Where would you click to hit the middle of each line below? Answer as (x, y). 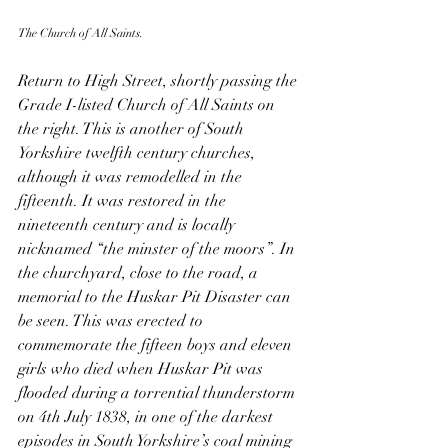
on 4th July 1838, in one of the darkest (147, 416)
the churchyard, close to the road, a (140, 272)
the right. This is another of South (133, 128)
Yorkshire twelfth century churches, (138, 152)
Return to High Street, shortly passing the (159, 80)
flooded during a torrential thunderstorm (158, 392)
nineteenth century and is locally (128, 224)
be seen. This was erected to (112, 320)
